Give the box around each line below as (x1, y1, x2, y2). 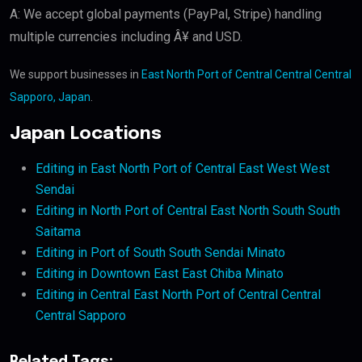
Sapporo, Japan (10, 90, 90, 104)
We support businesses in (10, 68, 141, 82)
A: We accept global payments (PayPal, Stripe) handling (10, 6, 322, 23)
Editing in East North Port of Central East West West (36, 161, 330, 177)
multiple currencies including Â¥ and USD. (10, 29, 242, 45)
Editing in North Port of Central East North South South (36, 203, 340, 219)
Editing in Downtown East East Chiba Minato (36, 266, 284, 282)
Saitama (36, 224, 81, 240)
